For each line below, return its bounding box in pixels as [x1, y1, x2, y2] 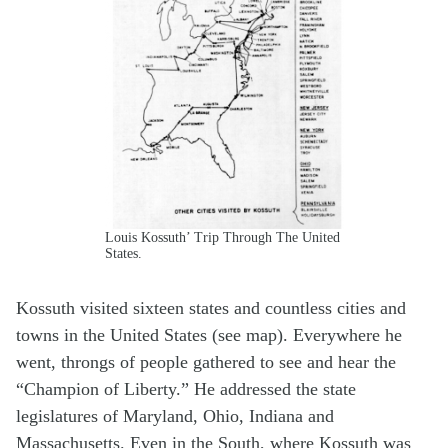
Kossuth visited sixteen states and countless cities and [16, 298, 406, 319]
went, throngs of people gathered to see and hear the [16, 352, 396, 373]
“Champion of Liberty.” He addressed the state [16, 379, 356, 400]
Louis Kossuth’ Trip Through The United [104, 229, 340, 246]
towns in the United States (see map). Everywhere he [16, 325, 402, 346]
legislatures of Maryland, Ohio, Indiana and [16, 406, 334, 427]
